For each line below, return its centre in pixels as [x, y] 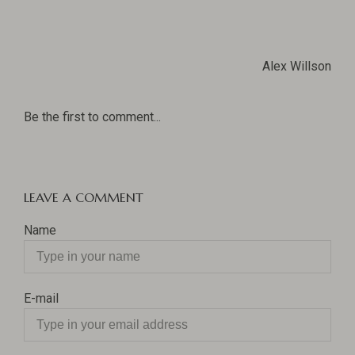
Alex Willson [297, 66]
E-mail [41, 298]
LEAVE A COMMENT [84, 197]
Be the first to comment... [92, 117]
